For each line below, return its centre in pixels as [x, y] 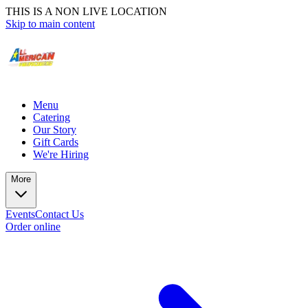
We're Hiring [61, 154]
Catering [52, 117]
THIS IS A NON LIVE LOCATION [86, 11]
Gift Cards [56, 142]
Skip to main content [50, 24]
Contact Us [59, 214]
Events [20, 214]
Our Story [55, 130]
